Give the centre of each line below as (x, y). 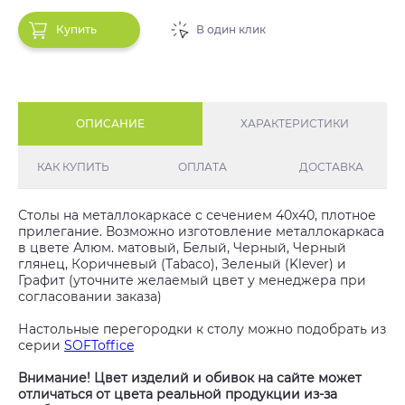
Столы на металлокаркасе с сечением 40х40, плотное (197, 215)
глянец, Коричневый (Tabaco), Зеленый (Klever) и (182, 264)
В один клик (231, 29)
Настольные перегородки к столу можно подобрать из (202, 329)
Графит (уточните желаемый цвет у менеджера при (192, 280)
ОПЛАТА (202, 167)
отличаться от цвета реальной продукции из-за (178, 394)
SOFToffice (99, 345)
